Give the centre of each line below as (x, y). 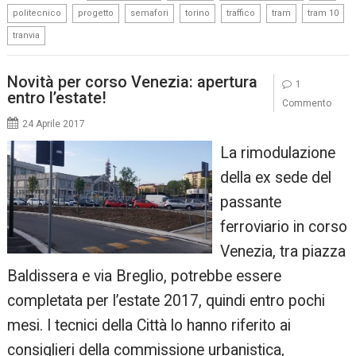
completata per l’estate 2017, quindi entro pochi (166, 300)
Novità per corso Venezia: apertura (133, 81)
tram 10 (323, 14)
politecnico (37, 14)
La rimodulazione (277, 153)
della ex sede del (275, 177)
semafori (150, 14)
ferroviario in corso (283, 226)
